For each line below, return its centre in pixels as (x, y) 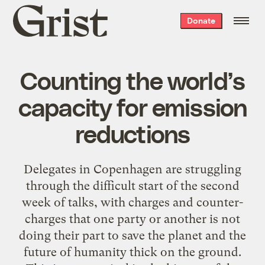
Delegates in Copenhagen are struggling (132, 169)
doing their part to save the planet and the (132, 235)
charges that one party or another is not (132, 219)
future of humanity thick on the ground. (132, 252)
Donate (201, 20)
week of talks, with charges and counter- (132, 202)
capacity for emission (132, 106)
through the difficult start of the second (132, 185)
